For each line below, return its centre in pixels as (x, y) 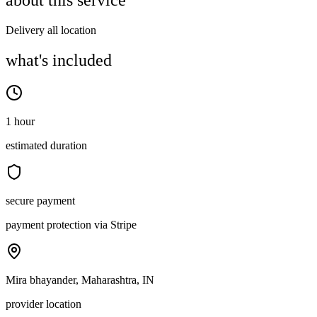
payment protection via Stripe (71, 225)
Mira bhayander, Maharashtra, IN (80, 280)
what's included (59, 60)
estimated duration (46, 146)
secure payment (40, 201)
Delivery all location (51, 30)
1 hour (20, 122)
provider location (44, 304)
